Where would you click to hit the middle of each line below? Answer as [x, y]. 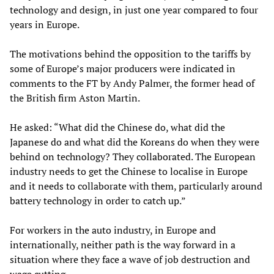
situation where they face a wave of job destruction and [130, 260]
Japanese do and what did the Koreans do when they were [135, 142]
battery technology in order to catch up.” [98, 201]
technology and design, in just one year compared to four [134, 10]
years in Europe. [45, 25]
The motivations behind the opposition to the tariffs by [130, 54]
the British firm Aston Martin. [75, 98]
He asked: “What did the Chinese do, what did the [117, 128]
